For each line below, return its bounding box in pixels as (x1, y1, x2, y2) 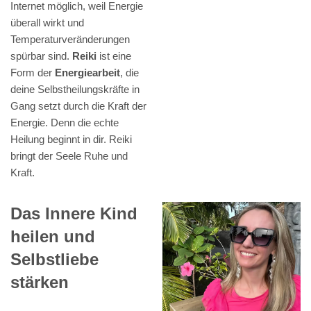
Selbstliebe (10, 250, 99, 269)
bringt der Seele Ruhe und (10, 150, 128, 162)
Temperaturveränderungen (10, 33, 130, 46)
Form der (10, 67, 55, 79)
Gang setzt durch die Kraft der (10, 100, 146, 112)
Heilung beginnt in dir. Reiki (10, 133, 132, 146)
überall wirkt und (10, 17, 84, 29)
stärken (10, 273, 69, 292)
